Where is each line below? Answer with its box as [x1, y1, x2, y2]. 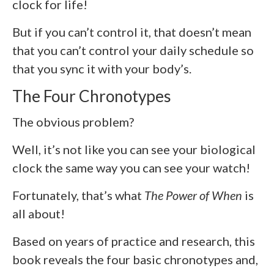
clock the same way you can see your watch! [12, 160, 250, 175]
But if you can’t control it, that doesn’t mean [12, 24, 251, 39]
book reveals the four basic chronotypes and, [12, 251, 258, 267]
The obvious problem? [12, 114, 134, 129]
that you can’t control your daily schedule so [12, 42, 254, 57]
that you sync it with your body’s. [12, 61, 191, 76]
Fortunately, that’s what [12, 187, 144, 202]
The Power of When [144, 187, 245, 202]
